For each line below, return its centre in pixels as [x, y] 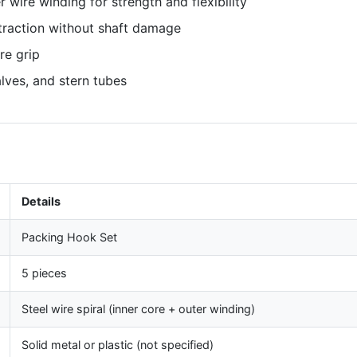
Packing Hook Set [69, 237]
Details [41, 201]
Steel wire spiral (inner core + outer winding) [138, 309]
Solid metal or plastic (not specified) [118, 345]
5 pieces [44, 273]
